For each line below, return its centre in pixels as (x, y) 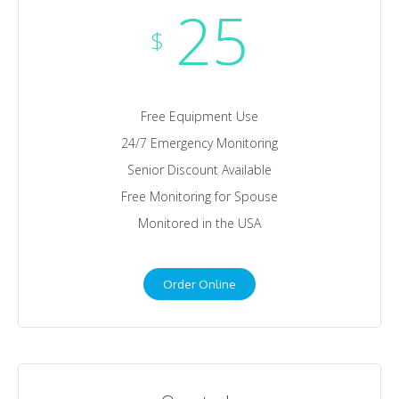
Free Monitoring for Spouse (199, 196)
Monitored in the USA (199, 223)
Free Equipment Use (199, 116)
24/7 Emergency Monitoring (199, 142)
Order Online (199, 284)
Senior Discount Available (199, 169)
